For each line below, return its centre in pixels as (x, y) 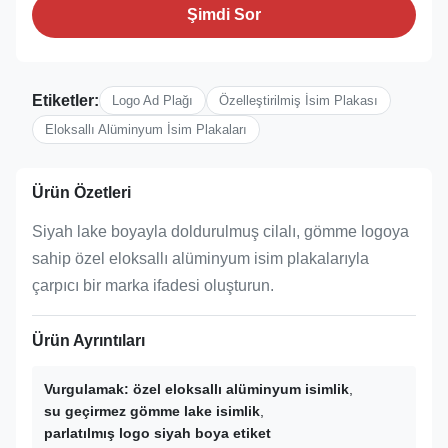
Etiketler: (65, 100)
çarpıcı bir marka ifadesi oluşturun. (153, 285)
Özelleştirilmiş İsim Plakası (298, 100)
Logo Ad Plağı (152, 100)
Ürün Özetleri (81, 192)
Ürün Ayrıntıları (88, 340)
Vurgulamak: (86, 389)
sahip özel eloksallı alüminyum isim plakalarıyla (200, 258)
